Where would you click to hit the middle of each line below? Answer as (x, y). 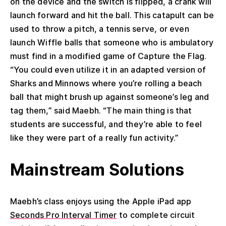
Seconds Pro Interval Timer (64, 215)
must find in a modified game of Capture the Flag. (108, 56)
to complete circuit (156, 215)
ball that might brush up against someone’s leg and (110, 97)
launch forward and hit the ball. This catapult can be (112, 15)
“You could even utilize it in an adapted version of (108, 69)
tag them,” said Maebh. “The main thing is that (101, 110)
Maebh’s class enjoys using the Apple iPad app (101, 201)
